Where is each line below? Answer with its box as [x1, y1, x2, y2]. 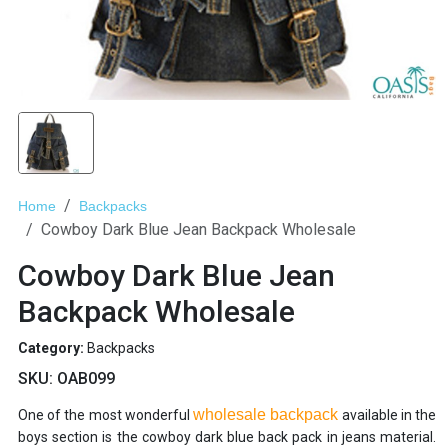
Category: [18, 340, 87, 357]
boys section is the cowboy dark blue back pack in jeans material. [18, 429, 436, 446]
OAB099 [57, 369, 115, 389]
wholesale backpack [193, 406, 339, 424]
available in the [338, 407, 437, 424]
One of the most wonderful [18, 407, 194, 424]
